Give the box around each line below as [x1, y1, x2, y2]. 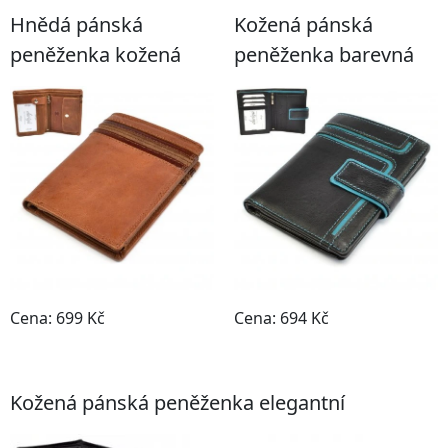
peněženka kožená [10, 41, 181, 68]
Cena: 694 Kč [234, 307, 329, 329]
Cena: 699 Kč [10, 307, 105, 329]
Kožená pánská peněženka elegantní [10, 389, 345, 416]
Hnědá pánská [10, 11, 143, 38]
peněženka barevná [234, 41, 414, 68]
